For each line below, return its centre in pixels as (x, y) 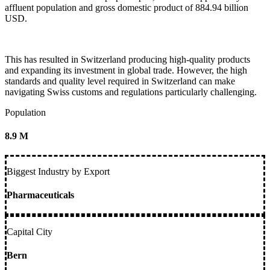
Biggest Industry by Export (58, 171)
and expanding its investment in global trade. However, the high (126, 71)
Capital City (30, 232)
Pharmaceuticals (40, 195)
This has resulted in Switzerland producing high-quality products (127, 60)
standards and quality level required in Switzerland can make (120, 81)
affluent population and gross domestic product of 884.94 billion (127, 8)
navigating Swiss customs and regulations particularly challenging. (131, 92)
